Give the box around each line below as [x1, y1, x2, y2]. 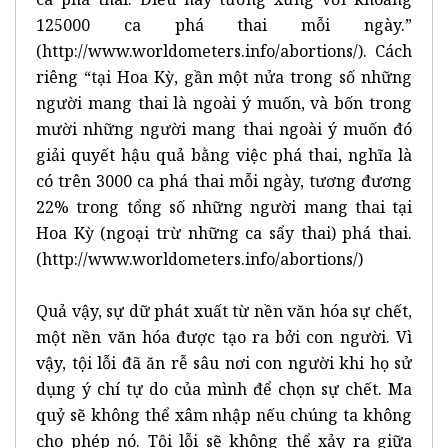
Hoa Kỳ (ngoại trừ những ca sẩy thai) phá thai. [36, 221, 412, 244]
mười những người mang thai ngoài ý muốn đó [36, 117, 412, 140]
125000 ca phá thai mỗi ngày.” [36, 13, 412, 36]
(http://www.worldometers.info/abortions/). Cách [36, 39, 412, 62]
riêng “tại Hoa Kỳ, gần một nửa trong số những [36, 65, 412, 88]
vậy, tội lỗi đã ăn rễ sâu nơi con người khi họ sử [36, 351, 412, 374]
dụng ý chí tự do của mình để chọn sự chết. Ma [36, 377, 412, 400]
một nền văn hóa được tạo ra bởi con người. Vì [36, 325, 412, 348]
